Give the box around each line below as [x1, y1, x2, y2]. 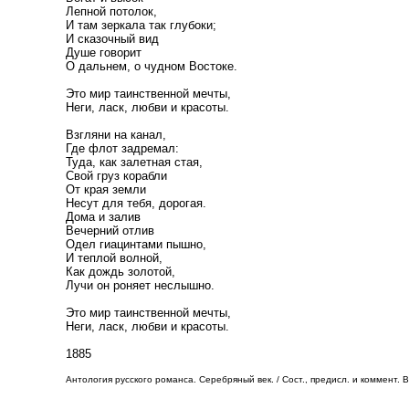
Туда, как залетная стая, [66, 155, 203, 169]
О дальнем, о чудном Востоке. [66, 59, 237, 73]
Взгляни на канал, [66, 128, 166, 142]
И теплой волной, [66, 251, 163, 265]
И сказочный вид [66, 32, 159, 46]
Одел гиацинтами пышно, [66, 237, 206, 251]
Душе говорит [66, 46, 142, 59]
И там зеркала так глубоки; [66, 18, 216, 32]
